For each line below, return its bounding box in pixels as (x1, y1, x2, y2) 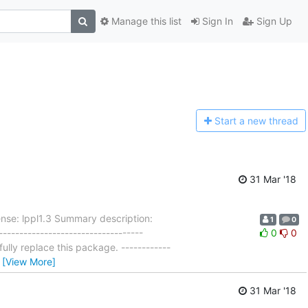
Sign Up (253, 15, 292, 27)
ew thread (252, 115, 298, 127)
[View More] (2, 255, 56, 267)
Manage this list (108, 15, 181, 27)
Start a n (214, 115, 253, 127)
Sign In (199, 15, 233, 27)
